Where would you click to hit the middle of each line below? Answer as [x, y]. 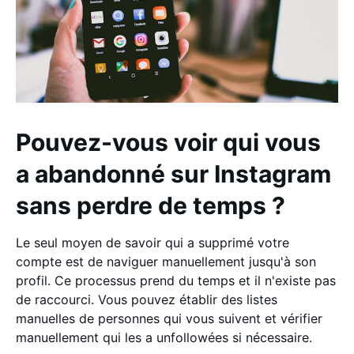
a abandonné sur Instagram [173, 174]
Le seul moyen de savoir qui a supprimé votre [153, 243]
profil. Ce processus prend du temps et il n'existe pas [176, 281]
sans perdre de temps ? [153, 205]
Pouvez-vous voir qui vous [168, 142]
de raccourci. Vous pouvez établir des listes [147, 299]
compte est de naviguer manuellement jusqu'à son [166, 262]
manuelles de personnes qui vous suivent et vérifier [169, 318]
